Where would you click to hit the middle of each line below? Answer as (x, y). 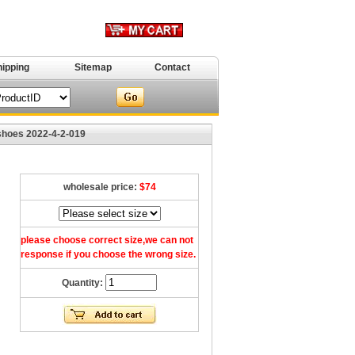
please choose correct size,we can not (107, 240)
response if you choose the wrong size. (108, 254)
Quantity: (84, 283)
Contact (172, 67)
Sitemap (93, 67)
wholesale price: (101, 187)
